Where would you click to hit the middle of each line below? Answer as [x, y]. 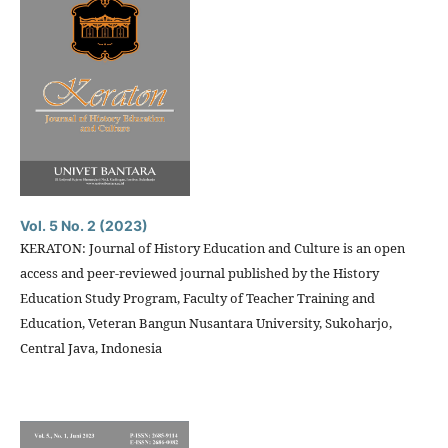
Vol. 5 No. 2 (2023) [84, 225]
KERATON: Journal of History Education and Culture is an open [212, 248]
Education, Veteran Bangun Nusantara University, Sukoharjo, [206, 323]
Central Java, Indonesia [91, 348]
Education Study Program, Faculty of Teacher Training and [197, 298]
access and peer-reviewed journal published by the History [199, 273]
